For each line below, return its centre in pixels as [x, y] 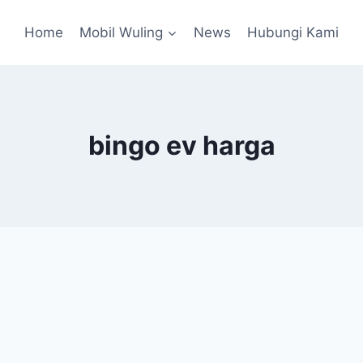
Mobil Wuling [122, 32]
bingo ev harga [181, 145]
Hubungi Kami [293, 32]
